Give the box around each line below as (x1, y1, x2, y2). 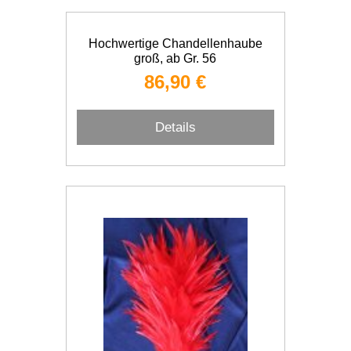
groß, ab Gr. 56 (134, 52, 217, 65)
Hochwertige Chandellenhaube (88, 37, 262, 50)
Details (154, 119, 196, 135)
